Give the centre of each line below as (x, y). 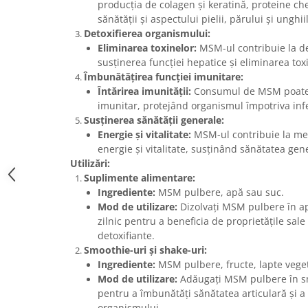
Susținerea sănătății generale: (154, 120)
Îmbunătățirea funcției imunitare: (164, 77)
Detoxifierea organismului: (147, 34)
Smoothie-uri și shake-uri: (145, 250)
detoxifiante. (126, 236)
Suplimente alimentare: (140, 178)
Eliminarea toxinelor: (147, 48)
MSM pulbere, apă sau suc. (220, 192)
